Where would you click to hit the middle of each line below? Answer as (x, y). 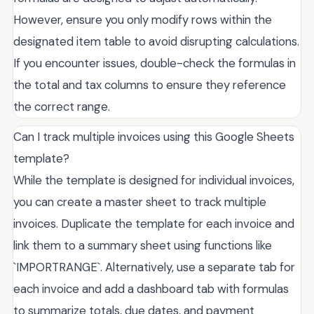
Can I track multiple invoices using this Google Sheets (154, 137)
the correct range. (62, 107)
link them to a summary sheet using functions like (143, 246)
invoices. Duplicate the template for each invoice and (154, 224)
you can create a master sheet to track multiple (140, 202)
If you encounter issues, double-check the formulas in (155, 63)
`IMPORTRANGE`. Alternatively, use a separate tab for (154, 267)
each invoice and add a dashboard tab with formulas (151, 289)
